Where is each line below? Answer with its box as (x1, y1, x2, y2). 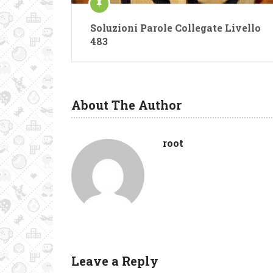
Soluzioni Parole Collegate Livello (90, 21, 261, 34)
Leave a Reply (71, 252, 158, 269)
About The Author (71, 96, 182, 113)
